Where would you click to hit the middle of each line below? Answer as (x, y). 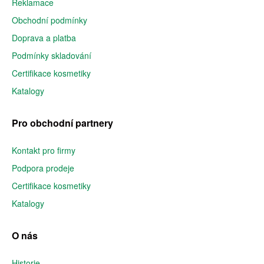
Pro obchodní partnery (62, 123)
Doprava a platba (44, 38)
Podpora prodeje (43, 168)
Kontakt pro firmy (44, 150)
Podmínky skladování (52, 55)
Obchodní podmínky (49, 20)
